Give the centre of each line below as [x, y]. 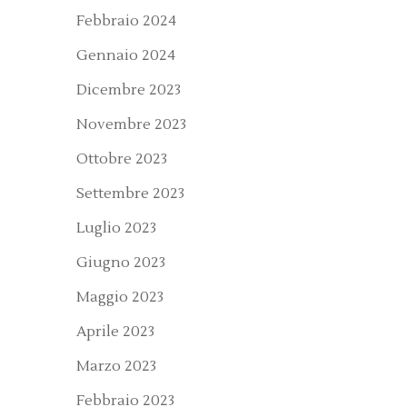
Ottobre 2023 [122, 159]
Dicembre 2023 [129, 90]
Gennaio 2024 [126, 55]
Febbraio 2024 [126, 21]
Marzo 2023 [116, 366]
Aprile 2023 [115, 332]
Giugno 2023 [121, 263]
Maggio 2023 [120, 297]
